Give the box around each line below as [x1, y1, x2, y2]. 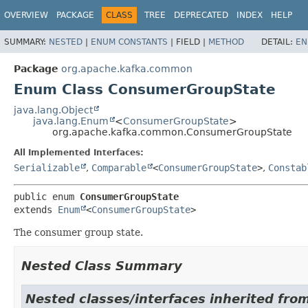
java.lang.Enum [33, 115, 109, 126]
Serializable [14, 162, 80, 173]
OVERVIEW [4, 10, 48, 20]
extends [14, 203, 58, 215]
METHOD [208, 36, 244, 47]
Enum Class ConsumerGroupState [14, 80, 276, 98]
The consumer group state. [14, 226, 143, 238]
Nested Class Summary [21, 258, 182, 273]
